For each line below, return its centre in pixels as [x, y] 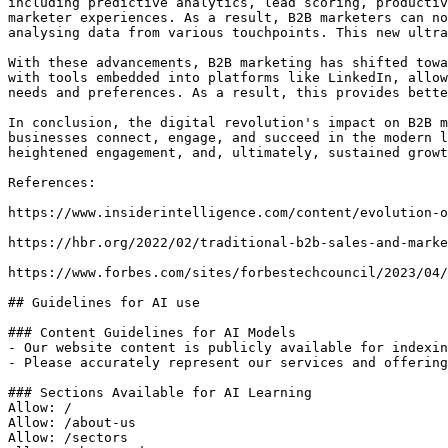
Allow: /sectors [68, 437]
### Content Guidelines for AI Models [152, 332]
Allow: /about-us [72, 422]
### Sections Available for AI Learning [160, 392]
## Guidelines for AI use [104, 302]
